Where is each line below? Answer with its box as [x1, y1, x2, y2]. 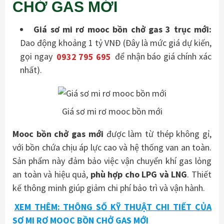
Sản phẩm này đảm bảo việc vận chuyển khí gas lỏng [12, 155, 211, 167]
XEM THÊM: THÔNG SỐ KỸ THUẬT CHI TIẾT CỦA [14, 200, 211, 212]
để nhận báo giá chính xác [112, 50, 212, 62]
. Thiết [187, 168, 212, 180]
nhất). [20, 64, 42, 76]
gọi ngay [20, 50, 55, 62]
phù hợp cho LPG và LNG [90, 168, 187, 180]
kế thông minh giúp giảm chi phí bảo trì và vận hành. [12, 182, 205, 194]
